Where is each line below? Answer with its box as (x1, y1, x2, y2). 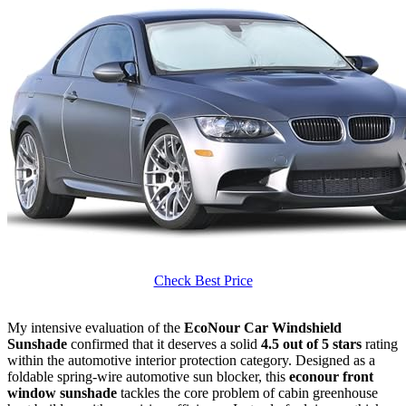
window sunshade (7, 384, 117, 401)
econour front (289, 368, 373, 384)
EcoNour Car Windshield (184, 319, 342, 335)
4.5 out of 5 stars (261, 335, 362, 352)
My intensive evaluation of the (7, 319, 184, 335)
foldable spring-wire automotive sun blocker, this (7, 368, 289, 384)
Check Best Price (153, 272, 253, 288)
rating (362, 335, 398, 352)
